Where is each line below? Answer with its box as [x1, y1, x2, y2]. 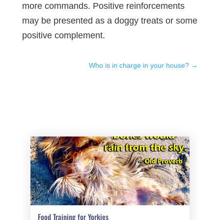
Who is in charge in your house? [89, 61, 190, 70]
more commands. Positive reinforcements [22, 1, 185, 11]
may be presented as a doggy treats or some [22, 16, 197, 26]
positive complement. [22, 30, 105, 41]
